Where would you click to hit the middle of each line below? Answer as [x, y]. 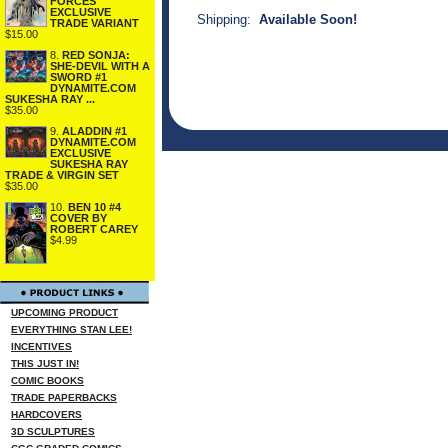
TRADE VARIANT [94, 23]
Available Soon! [308, 19]
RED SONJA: [96, 55]
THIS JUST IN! [45, 363]
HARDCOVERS [46, 414]
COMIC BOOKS [47, 380]
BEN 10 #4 [94, 207]
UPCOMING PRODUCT [64, 312]
